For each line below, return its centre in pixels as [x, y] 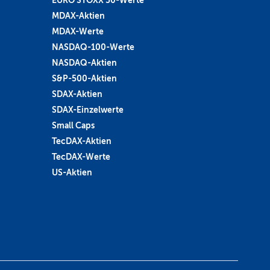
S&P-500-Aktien [84, 78]
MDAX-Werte [77, 31]
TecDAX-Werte [81, 156]
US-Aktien [72, 172]
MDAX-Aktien [78, 15]
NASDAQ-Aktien [84, 62]
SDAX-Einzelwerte [87, 109]
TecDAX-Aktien [81, 141]
